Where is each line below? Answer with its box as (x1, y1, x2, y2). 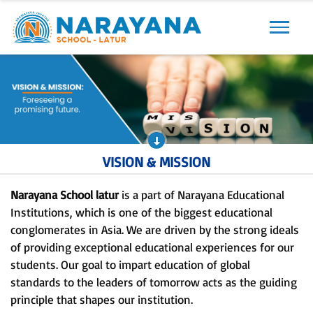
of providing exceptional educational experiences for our (10, 239, 294, 254)
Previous (22, 54, 51, 63)
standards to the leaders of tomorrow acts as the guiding (10, 274, 297, 289)
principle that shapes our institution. (10, 291, 193, 307)
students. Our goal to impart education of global (10, 256, 250, 272)
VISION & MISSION (103, 152, 210, 170)
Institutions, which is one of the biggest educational (10, 204, 272, 219)
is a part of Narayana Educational (122, 187, 284, 202)
